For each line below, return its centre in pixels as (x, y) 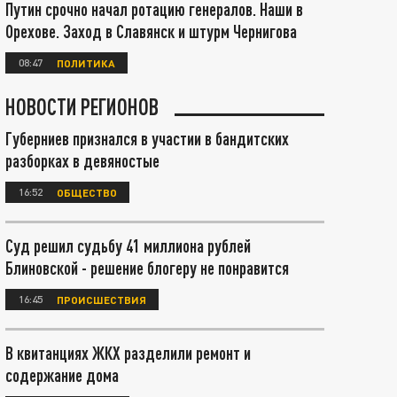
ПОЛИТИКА (86, 62)
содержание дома (62, 375)
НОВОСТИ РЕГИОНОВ (82, 106)
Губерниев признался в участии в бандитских (147, 138)
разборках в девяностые (82, 160)
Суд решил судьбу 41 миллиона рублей (128, 245)
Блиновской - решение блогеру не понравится (147, 268)
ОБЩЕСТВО (87, 192)
